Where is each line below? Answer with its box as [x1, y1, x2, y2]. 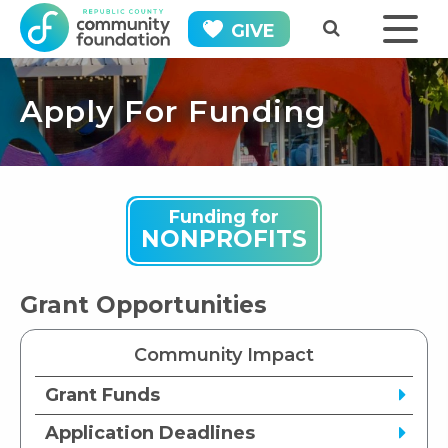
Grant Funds [45, 384, 160, 407]
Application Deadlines [45, 422, 255, 445]
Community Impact [134, 343, 314, 366]
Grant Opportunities [20, 290, 267, 319]
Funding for [169, 206, 279, 228]
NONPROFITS [141, 225, 307, 254]
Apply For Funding [20, 92, 327, 130]
